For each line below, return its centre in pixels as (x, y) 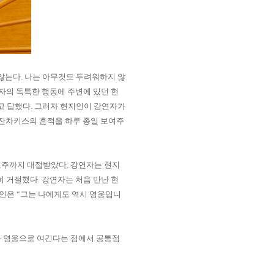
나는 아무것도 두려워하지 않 (75, 77)
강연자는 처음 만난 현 (80, 180)
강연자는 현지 (95, 165)
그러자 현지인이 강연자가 (80, 106)
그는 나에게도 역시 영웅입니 (71, 194)
